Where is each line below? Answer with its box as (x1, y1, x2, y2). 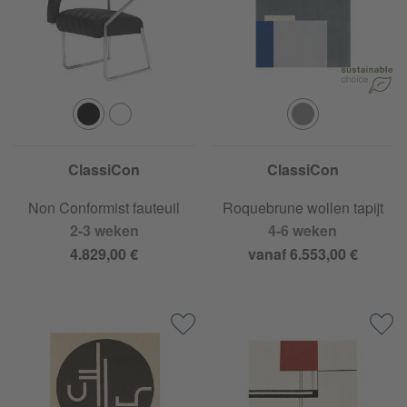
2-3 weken (69, 220, 139, 242)
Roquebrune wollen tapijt (222, 197, 383, 219)
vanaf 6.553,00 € (247, 243, 358, 265)
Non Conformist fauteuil (28, 197, 181, 219)
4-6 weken (268, 220, 338, 242)
